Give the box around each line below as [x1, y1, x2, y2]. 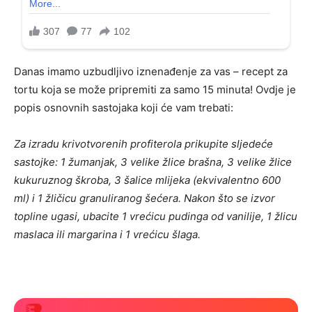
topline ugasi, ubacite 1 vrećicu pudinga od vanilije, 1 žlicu [14, 210, 297, 224]
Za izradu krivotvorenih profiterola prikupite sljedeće [14, 137, 273, 151]
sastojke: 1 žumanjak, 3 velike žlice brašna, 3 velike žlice [14, 155, 292, 169]
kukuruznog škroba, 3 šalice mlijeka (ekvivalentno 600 [14, 173, 281, 187]
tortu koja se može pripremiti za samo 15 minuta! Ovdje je [14, 83, 296, 97]
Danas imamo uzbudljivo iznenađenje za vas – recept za [14, 65, 288, 79]
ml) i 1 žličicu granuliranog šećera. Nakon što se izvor [14, 192, 275, 205]
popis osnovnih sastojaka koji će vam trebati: [14, 101, 233, 115]
